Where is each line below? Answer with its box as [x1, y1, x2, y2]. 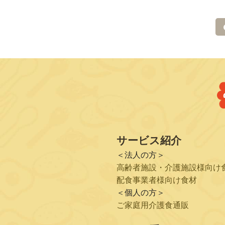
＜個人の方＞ [117, 188, 165, 197]
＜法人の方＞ [117, 150, 165, 159]
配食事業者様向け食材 [117, 175, 197, 184]
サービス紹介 [117, 134, 181, 146]
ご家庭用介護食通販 [117, 200, 189, 209]
